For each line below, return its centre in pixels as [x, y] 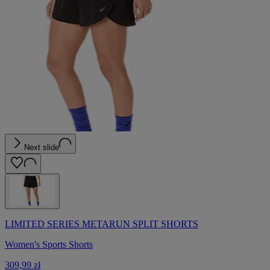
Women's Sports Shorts [49, 245]
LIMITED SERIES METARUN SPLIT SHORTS [102, 224]
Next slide [42, 148]
